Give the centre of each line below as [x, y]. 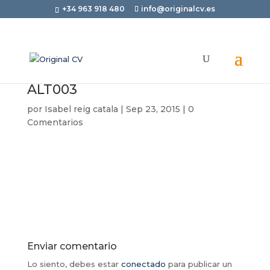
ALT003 [52, 89]
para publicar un [199, 264]
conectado [143, 264]
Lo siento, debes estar [74, 264]
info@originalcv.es [178, 9]
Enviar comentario [72, 246]
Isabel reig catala [81, 109]
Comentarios [55, 122]
